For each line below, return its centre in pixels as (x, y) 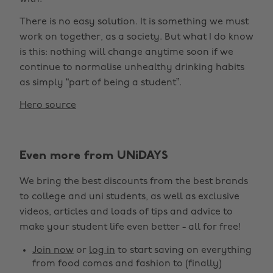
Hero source (48, 105)
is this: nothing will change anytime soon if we (126, 52)
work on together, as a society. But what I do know (136, 37)
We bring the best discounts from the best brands (134, 182)
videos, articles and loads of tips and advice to (126, 212)
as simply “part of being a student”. (101, 83)
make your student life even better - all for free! (130, 227)
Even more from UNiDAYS (94, 156)
